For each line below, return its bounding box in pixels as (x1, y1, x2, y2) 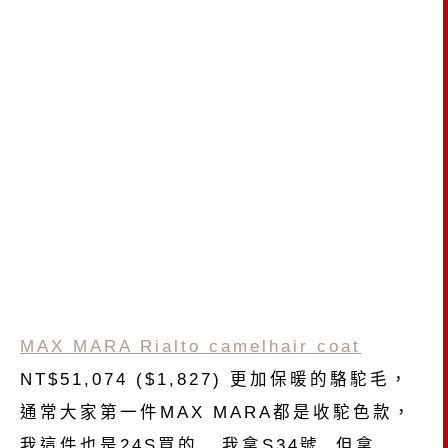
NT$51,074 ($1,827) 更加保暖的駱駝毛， (20, 369, 410, 388)
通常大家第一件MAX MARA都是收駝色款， (20, 402, 413, 421)
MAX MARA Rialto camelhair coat (20, 336, 361, 355)
